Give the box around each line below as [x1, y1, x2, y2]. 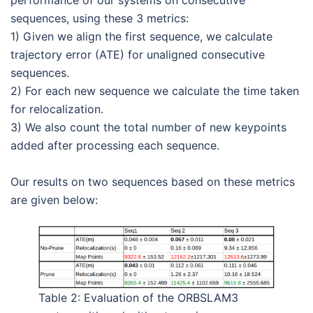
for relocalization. [10, 101, 103, 116]
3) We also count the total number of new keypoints [10, 119, 286, 134]
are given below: [10, 192, 98, 207]
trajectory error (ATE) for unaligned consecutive [10, 47, 265, 61]
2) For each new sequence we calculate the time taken [10, 83, 299, 98]
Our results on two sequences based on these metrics [10, 174, 295, 189]
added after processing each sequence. [10, 138, 219, 152]
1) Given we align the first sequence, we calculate [10, 29, 272, 43]
